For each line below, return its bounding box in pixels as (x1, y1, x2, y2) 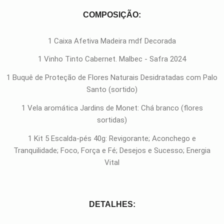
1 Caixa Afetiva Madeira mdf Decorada (48, 36, 176, 45)
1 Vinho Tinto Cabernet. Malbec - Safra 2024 (38, 54, 186, 64)
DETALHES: (88, 200, 135, 209)
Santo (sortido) (86, 85, 137, 94)
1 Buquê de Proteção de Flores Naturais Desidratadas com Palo (6, 73, 217, 82)
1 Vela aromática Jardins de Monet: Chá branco (21, 103, 181, 112)
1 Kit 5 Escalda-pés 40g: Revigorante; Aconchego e (28, 133, 196, 143)
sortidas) (97, 115, 127, 124)
